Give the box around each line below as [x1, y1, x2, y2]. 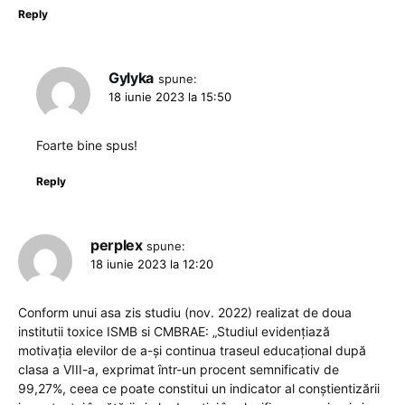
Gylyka [108, 69, 154, 88]
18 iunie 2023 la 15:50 [108, 89, 231, 105]
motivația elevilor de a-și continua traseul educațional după [18, 343, 366, 359]
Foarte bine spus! [36, 137, 137, 154]
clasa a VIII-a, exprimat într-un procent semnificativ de [18, 362, 339, 378]
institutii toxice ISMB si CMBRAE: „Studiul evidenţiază [18, 324, 330, 340]
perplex [90, 236, 143, 255]
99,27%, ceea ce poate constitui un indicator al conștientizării [18, 381, 380, 397]
